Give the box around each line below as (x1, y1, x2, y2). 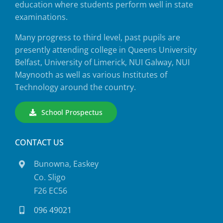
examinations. (14, 11, 68, 23)
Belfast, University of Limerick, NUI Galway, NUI (14, 57, 190, 68)
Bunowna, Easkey (34, 158, 99, 170)
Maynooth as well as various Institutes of (14, 69, 167, 81)
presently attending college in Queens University (14, 44, 197, 56)
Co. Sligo (34, 172, 66, 183)
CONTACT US (14, 137, 64, 148)
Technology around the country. (14, 82, 136, 93)
